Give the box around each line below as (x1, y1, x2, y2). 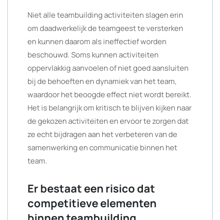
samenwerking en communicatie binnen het (27, 142, 177, 153)
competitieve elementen (27, 196, 157, 211)
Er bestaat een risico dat (27, 181, 155, 196)
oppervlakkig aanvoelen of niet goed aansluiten (27, 63, 189, 73)
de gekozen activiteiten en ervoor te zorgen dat (27, 116, 189, 126)
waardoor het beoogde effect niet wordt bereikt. (27, 89, 192, 100)
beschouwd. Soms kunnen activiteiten (27, 50, 159, 60)
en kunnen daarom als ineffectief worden (27, 36, 166, 47)
